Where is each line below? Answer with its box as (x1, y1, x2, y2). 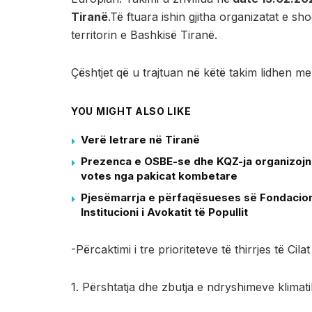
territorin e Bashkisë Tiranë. (71, 27, 217, 42)
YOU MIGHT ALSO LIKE (71, 104, 192, 117)
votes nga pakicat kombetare (81, 169, 237, 182)
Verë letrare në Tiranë (81, 132, 200, 146)
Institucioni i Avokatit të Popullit (81, 205, 248, 219)
